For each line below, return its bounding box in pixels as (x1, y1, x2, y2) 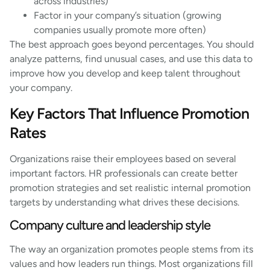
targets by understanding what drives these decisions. (10, 196, 239, 209)
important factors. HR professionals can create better (10, 168, 237, 180)
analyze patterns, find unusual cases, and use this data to (10, 52, 253, 64)
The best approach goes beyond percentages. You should (10, 38, 254, 50)
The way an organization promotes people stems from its (10, 243, 253, 256)
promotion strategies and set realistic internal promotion (10, 182, 251, 194)
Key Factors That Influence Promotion (10, 104, 249, 123)
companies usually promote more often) (34, 24, 206, 36)
